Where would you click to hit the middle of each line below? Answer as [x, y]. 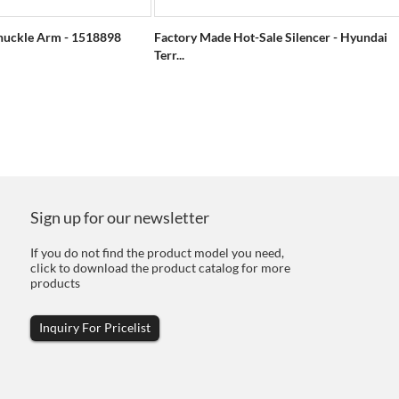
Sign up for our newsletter [120, 217]
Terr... [169, 55]
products [55, 283]
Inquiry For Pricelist [95, 327]
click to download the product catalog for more [160, 268]
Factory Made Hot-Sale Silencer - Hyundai [271, 37]
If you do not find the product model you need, [157, 252]
